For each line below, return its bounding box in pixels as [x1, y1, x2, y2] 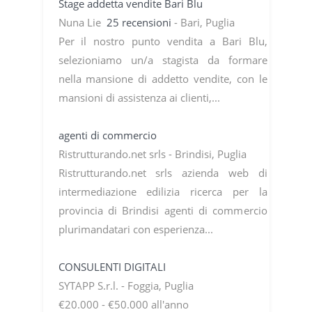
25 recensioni [106, 15, 174, 29]
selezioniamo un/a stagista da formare [58, 52, 267, 67]
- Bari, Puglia [173, 15, 237, 29]
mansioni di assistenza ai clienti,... [58, 90, 223, 104]
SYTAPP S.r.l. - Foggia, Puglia [58, 278, 196, 292]
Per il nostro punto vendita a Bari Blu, [58, 33, 267, 48]
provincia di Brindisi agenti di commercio [58, 203, 267, 217]
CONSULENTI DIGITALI [58, 259, 169, 274]
